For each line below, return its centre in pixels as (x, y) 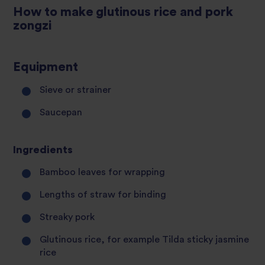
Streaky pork (67, 217)
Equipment (46, 67)
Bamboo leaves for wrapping (103, 172)
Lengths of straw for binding (103, 194)
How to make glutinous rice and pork (123, 12)
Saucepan (61, 113)
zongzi (32, 25)
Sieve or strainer (76, 90)
